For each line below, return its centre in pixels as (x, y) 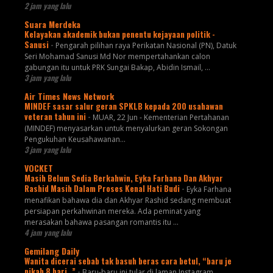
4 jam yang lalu (48, 233)
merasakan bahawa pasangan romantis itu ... (101, 222)
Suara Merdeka (52, 24)
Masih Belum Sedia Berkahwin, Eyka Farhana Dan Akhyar (123, 178)
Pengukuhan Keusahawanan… (75, 140)
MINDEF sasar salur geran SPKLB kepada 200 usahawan (123, 106)
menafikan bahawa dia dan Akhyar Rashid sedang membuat (127, 200)
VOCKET (38, 168)
